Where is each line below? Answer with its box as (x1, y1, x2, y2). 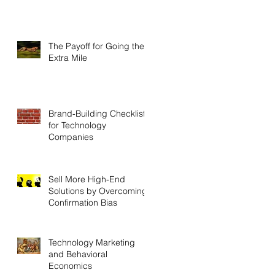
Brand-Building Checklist (48, 107, 145, 119)
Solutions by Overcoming (48, 185, 147, 196)
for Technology (48, 119, 106, 131)
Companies (48, 131, 93, 142)
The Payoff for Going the (48, 40, 144, 52)
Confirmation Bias (48, 196, 117, 208)
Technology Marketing (48, 236, 135, 248)
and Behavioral (48, 248, 107, 260)
